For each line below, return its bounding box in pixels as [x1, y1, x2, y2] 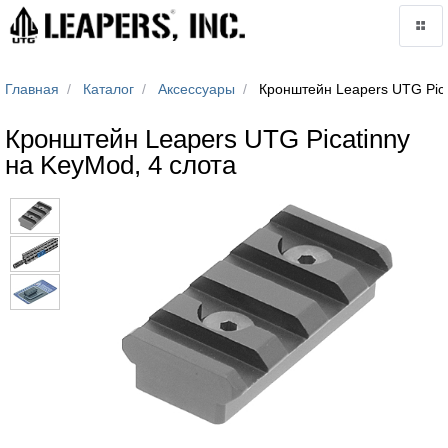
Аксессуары [158, 81, 235, 97]
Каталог [83, 81, 134, 97]
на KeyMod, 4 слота [5, 150, 236, 180]
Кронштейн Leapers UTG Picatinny [5, 124, 410, 154]
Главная [5, 81, 59, 97]
